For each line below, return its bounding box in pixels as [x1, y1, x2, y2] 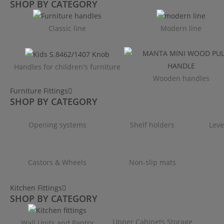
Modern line [160, 23, 201, 33]
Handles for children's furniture [13, 61, 120, 71]
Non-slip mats [128, 157, 176, 167]
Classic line [48, 23, 86, 33]
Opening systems [28, 119, 86, 129]
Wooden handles [152, 73, 209, 83]
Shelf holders [130, 119, 175, 129]
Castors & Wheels [28, 157, 87, 167]
